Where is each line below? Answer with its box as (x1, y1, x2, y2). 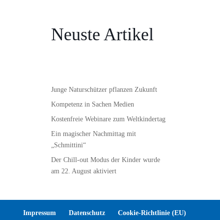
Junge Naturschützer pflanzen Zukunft (51, 86, 157, 93)
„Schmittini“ (51, 141, 86, 149)
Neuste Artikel (51, 25, 154, 44)
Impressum (23, 209, 56, 217)
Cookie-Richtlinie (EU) (117, 209, 186, 217)
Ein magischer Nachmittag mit (51, 130, 136, 137)
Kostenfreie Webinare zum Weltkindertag (51, 115, 165, 123)
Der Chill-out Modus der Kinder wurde (51, 156, 160, 164)
